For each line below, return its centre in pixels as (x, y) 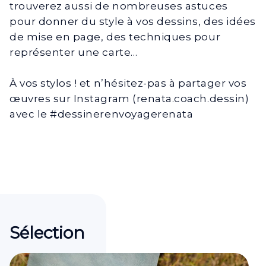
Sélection (47, 233)
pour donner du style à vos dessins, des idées (133, 21)
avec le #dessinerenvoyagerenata (102, 114)
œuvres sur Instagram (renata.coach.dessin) (129, 99)
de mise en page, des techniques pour (115, 37)
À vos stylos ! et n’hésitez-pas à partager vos (128, 83)
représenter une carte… (74, 52)
